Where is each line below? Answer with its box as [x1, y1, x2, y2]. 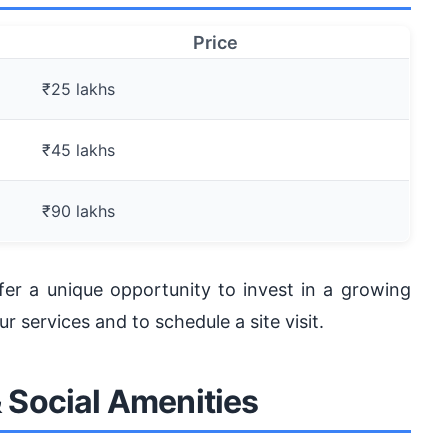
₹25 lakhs [42, 79, 115, 100]
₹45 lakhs [42, 140, 115, 161]
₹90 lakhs [42, 201, 115, 222]
